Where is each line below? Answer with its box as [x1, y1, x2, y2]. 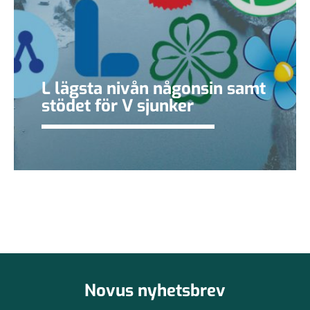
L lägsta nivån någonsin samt [42, 77, 266, 100]
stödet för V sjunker [42, 94, 194, 117]
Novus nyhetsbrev [84, 279, 226, 302]
